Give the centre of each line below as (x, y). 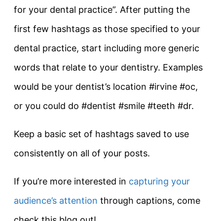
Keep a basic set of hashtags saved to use (101, 134)
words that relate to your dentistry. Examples (108, 67)
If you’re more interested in (71, 181)
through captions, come (149, 200)
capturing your (159, 181)
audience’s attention (56, 200)
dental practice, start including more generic (107, 48)
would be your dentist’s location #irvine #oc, (106, 86)
